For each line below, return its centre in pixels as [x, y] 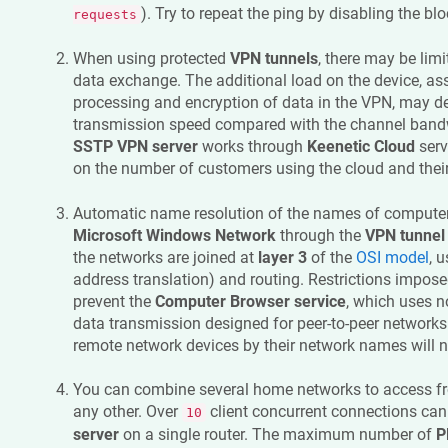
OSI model [392, 257]
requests [104, 14]
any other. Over [127, 412]
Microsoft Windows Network [174, 235]
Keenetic [338, 147]
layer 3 [282, 257]
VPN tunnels [273, 59]
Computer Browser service [250, 301]
